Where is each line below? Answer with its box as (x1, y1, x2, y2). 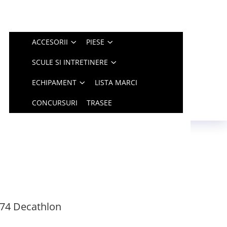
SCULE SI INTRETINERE (32, 57, 108, 67)
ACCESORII (32, 37, 68, 47)
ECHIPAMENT (32, 78, 77, 87)
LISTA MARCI (95, 78, 138, 87)
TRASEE (87, 98, 112, 107)
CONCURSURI (32, 98, 78, 107)
